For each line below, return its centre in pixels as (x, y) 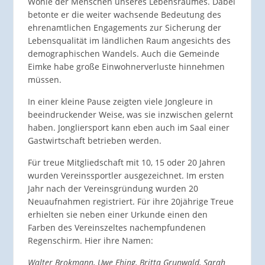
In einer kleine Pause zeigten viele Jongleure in (120, 102)
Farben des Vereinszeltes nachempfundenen (117, 228)
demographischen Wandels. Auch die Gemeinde (123, 54)
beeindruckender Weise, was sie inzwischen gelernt (130, 115)
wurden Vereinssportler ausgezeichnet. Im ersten (126, 176)
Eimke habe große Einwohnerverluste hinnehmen (126, 67)
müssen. (44, 80)
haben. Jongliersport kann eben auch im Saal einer (128, 128)
